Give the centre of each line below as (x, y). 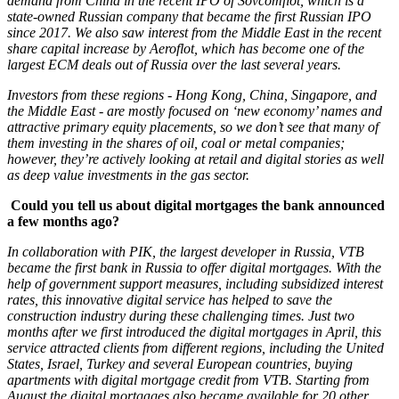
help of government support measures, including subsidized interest (195, 284)
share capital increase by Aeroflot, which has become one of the (186, 49)
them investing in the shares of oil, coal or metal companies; (176, 143)
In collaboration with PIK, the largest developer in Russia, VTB (186, 252)
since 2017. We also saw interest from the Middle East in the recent (194, 33)
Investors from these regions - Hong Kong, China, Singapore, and (192, 95)
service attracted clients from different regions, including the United (195, 348)
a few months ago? (63, 221)
